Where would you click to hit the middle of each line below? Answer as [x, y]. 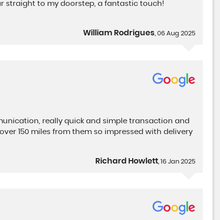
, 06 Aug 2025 [175, 33]
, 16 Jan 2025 [177, 162]
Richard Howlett [127, 161]
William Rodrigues [119, 33]
